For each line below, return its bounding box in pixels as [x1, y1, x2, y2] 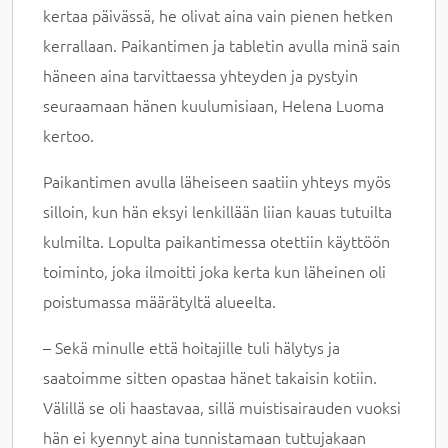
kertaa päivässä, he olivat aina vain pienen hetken [43, 4, 394, 27]
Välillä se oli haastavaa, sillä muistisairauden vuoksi [43, 396, 402, 419]
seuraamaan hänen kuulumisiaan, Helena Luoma [43, 94, 385, 117]
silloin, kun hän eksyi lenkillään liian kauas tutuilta [43, 200, 393, 223]
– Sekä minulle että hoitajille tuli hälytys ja [43, 336, 341, 359]
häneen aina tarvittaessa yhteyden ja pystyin [43, 64, 359, 87]
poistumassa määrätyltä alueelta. [43, 290, 277, 313]
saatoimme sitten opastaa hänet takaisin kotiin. [43, 366, 378, 389]
